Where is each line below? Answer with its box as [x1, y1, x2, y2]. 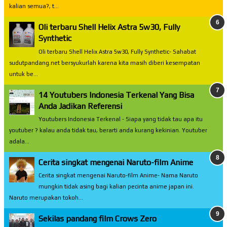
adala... [9, 138, 29, 144]
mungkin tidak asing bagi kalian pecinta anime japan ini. [39, 183, 194, 190]
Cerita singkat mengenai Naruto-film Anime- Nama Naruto [39, 172, 198, 179]
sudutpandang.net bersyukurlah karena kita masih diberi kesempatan [9, 59, 200, 66]
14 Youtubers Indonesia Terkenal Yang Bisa [39, 90, 194, 100]
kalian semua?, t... [9, 3, 59, 10]
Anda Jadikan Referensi [39, 101, 122, 111]
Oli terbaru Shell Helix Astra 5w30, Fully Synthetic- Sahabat [39, 48, 196, 55]
